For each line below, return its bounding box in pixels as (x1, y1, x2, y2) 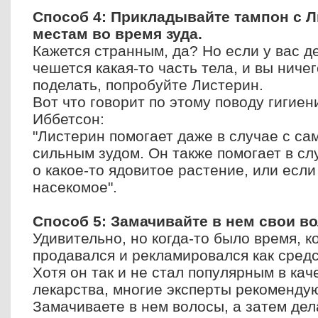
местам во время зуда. (33, 26, 202, 42)
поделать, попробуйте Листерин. (33, 77, 263, 93)
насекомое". (33, 179, 117, 195)
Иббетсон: (33, 111, 104, 127)
